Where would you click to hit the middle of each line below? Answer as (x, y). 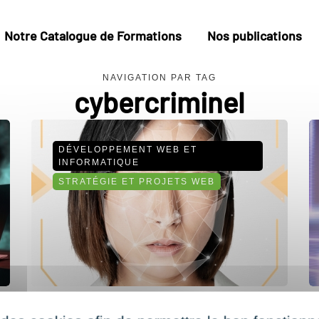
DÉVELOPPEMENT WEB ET (127, 150)
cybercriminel (159, 102)
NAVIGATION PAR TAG (159, 78)
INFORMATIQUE (99, 162)
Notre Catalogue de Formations (93, 36)
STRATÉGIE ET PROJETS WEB (136, 182)
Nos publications (255, 36)
